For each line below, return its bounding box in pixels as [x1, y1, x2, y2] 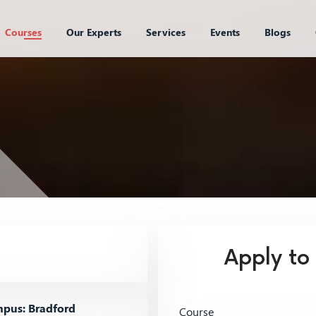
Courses [4, 25, 42, 39]
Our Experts [66, 25, 121, 39]
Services [145, 25, 186, 39]
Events [209, 25, 240, 39]
